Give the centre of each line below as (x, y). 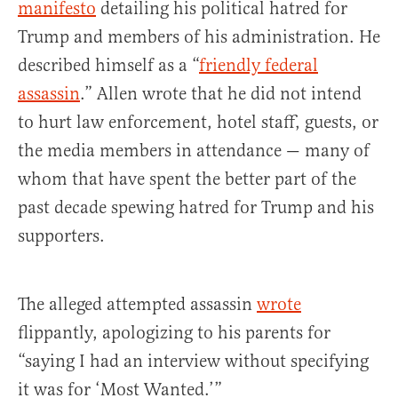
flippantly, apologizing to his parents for (174, 333)
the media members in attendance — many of (194, 151)
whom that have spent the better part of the (187, 179)
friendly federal (259, 66)
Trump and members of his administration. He (199, 37)
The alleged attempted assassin (137, 305)
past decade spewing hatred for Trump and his (196, 208)
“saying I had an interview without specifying (193, 362)
